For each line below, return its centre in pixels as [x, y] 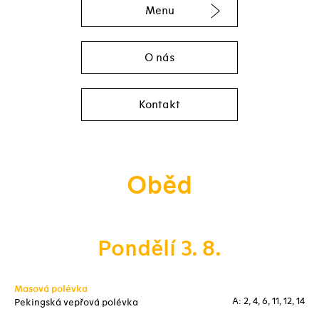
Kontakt [159, 104]
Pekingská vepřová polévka [76, 303]
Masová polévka [51, 289]
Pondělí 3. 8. [159, 249]
